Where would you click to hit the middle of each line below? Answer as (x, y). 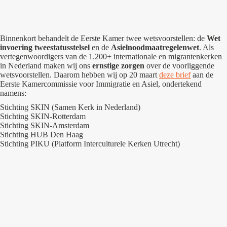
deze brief (175, 75)
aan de (202, 75)
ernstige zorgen (118, 66)
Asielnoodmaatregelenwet (155, 47)
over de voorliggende (179, 66)
